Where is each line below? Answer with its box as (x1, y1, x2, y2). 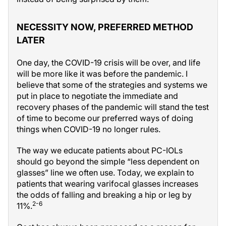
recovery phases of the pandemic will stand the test (17, 102, 209, 112)
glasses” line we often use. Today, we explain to (17, 167, 194, 178)
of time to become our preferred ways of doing (17, 113, 193, 123)
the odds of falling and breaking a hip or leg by (17, 190, 192, 200)
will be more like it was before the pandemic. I (17, 69, 188, 79)
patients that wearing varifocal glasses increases (17, 179, 198, 189)
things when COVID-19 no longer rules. (17, 124, 160, 134)
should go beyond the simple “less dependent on (17, 156, 199, 166)
